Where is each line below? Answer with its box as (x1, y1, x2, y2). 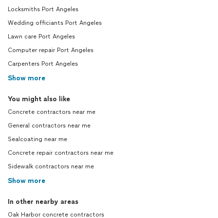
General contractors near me (8, 122, 91, 129)
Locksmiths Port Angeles (8, 6, 78, 13)
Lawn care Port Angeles (8, 33, 75, 40)
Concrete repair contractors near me (8, 149, 113, 156)
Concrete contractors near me (8, 109, 95, 115)
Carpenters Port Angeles (8, 60, 78, 67)
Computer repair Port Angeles (8, 47, 93, 54)
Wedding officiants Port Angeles (8, 19, 102, 26)
